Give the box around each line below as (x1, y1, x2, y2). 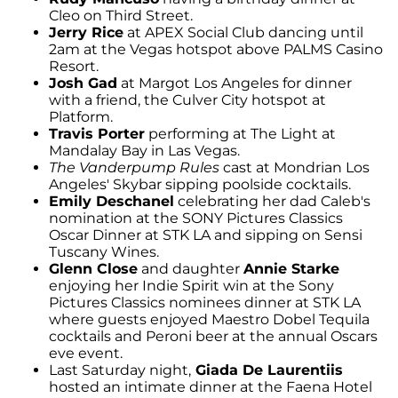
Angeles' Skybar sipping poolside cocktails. (49, 175, 351, 193)
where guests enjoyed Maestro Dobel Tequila (49, 310, 370, 328)
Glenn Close (49, 259, 138, 277)
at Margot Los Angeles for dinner (117, 74, 352, 92)
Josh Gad (49, 74, 117, 92)
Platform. (49, 107, 113, 125)
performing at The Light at (145, 124, 336, 142)
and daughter (138, 259, 243, 277)
